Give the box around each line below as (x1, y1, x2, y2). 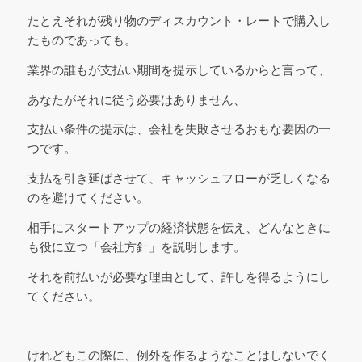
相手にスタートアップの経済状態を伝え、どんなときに (27, 220, 330, 234)
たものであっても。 (27, 33, 137, 48)
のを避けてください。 (27, 191, 149, 205)
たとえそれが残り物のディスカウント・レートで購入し (27, 14, 330, 28)
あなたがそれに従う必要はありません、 (27, 92, 246, 107)
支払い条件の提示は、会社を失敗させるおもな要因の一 (27, 122, 330, 137)
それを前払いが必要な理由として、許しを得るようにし (27, 269, 330, 284)
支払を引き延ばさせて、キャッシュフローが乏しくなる (27, 171, 330, 186)
